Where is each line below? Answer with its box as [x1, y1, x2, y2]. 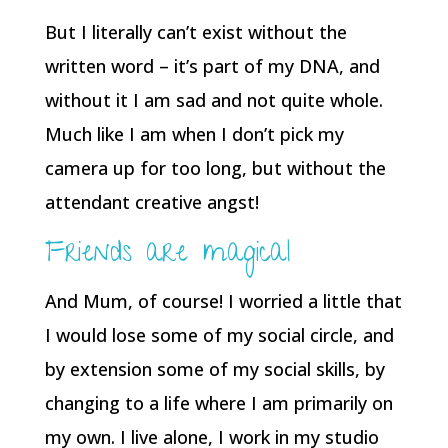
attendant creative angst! [44, 190, 259, 214]
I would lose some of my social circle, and [44, 323, 394, 347]
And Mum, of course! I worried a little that [44, 289, 402, 313]
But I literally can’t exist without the [44, 20, 347, 44]
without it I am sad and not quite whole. [44, 88, 383, 112]
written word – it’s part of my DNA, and [44, 54, 380, 78]
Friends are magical [44, 232, 290, 279]
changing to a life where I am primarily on [44, 391, 393, 415]
